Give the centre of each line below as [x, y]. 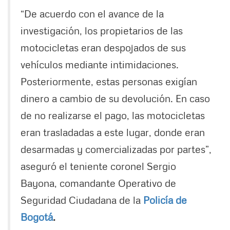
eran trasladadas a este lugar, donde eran [113, 132]
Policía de [165, 199]
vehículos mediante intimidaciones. [100, 64]
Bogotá [37, 216]
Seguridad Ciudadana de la [82, 199]
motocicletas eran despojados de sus [103, 47]
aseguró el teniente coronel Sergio [98, 166]
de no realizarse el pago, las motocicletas [113, 115]
